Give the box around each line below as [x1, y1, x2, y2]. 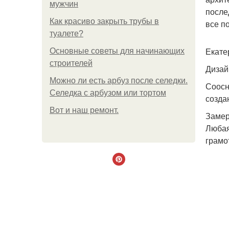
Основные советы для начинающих [50, 47, 185, 55]
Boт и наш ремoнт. [50, 106, 119, 114]
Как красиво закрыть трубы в [50, 17, 159, 26]
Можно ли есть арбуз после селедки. [50, 76, 188, 85]
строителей [50, 59, 93, 67]
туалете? [50, 29, 83, 38]
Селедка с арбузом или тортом [50, 88, 166, 97]
